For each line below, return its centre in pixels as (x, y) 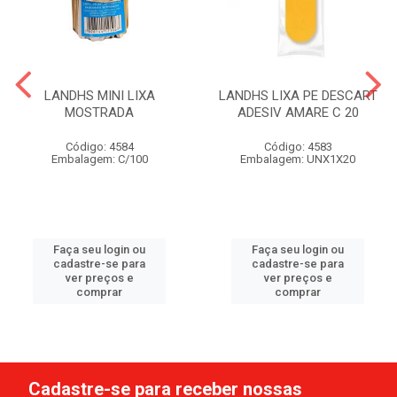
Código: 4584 (99, 146)
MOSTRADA (99, 112)
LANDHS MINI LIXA (99, 95)
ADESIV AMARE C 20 (298, 112)
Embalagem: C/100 (99, 159)
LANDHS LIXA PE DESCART (298, 95)
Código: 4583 (298, 146)
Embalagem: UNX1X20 (298, 159)
